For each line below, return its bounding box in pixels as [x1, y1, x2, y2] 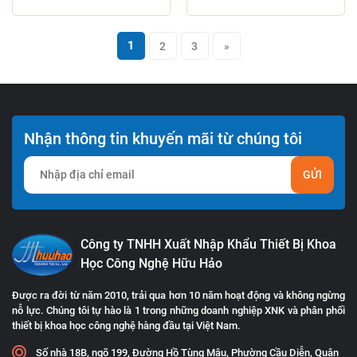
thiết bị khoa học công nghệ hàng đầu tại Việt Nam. [12, 319, 241, 331]
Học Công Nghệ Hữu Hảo [80, 256, 223, 272]
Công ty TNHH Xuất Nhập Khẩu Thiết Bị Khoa [80, 237, 337, 253]
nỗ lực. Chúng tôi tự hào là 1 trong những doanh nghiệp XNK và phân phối [12, 304, 345, 316]
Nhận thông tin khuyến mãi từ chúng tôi [24, 128, 302, 148]
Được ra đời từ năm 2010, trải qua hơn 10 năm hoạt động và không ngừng [12, 288, 345, 301]
